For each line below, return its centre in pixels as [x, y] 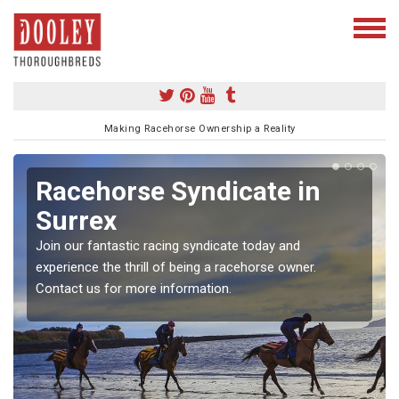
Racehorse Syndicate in [178, 191]
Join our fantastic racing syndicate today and [168, 245]
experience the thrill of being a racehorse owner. [176, 267]
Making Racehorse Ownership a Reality [199, 128]
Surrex [76, 220]
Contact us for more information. [134, 288]
